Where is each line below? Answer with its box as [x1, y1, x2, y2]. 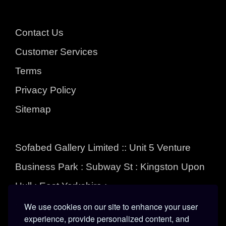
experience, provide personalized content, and [24, 213, 189, 224]
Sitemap [15, 103, 51, 115]
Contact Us [15, 27, 64, 38]
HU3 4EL [15, 199, 55, 210]
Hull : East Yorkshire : [15, 180, 107, 191]
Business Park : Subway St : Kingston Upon [15, 161, 205, 172]
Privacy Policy [15, 84, 76, 95]
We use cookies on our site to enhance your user [24, 201, 198, 212]
